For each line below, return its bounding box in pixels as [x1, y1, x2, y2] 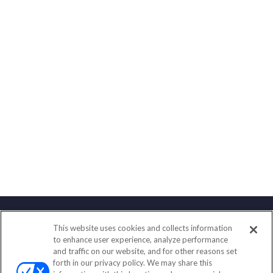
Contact [118, 227, 155, 239]
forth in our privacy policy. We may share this [53, 258, 213, 268]
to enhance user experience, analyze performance [53, 235, 229, 244]
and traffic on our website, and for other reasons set [53, 246, 238, 256]
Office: [93, 250, 122, 260]
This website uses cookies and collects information [53, 223, 233, 233]
